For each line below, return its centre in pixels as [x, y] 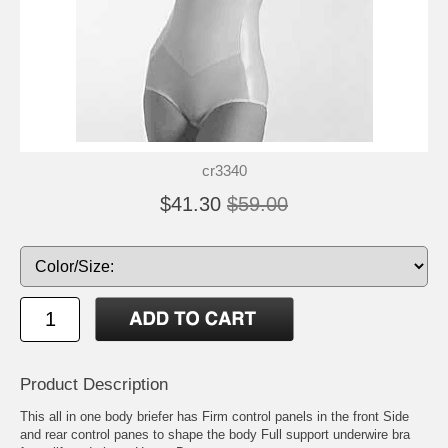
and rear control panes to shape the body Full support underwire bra [215, 434]
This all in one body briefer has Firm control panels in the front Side [214, 416]
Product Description [94, 384]
